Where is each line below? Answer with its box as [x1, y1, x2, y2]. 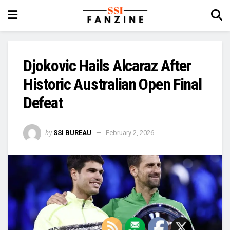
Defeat [23, 93, 63, 112]
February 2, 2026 [106, 128, 154, 137]
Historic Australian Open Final [23, 74, 202, 94]
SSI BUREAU [53, 128, 91, 137]
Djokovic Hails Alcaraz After [23, 56, 191, 75]
